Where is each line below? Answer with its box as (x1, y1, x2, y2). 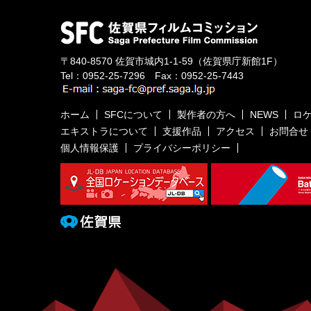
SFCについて (104, 109, 162, 121)
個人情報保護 (60, 142, 119, 154)
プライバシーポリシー (133, 142, 230, 154)
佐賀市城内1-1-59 (115, 56, 193, 67)
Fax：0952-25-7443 (145, 70, 244, 82)
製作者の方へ (177, 109, 235, 121)
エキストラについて (60, 126, 148, 137)
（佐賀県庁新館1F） (193, 56, 283, 67)
